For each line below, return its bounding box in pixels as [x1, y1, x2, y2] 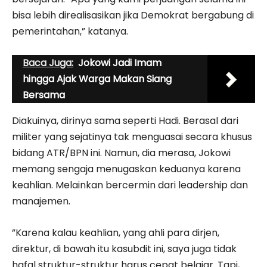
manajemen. [12, 194, 70, 208]
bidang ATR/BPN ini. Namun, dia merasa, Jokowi [12, 145, 231, 160]
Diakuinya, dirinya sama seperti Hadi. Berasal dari [12, 113, 238, 128]
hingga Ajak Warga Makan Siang [23, 72, 172, 86]
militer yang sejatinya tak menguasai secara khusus [12, 129, 252, 144]
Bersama [23, 88, 65, 102]
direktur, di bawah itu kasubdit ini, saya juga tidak [12, 241, 237, 256]
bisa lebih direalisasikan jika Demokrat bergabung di [12, 8, 254, 22]
